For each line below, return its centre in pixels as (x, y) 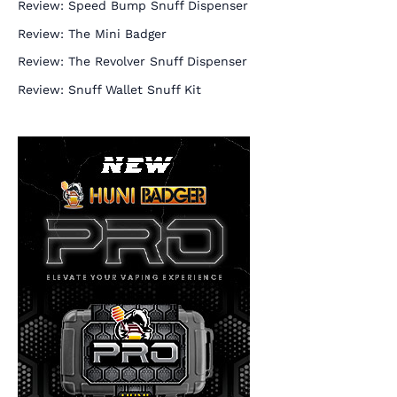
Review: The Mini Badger (92, 33)
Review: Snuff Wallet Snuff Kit (109, 89)
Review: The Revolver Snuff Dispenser (132, 62)
